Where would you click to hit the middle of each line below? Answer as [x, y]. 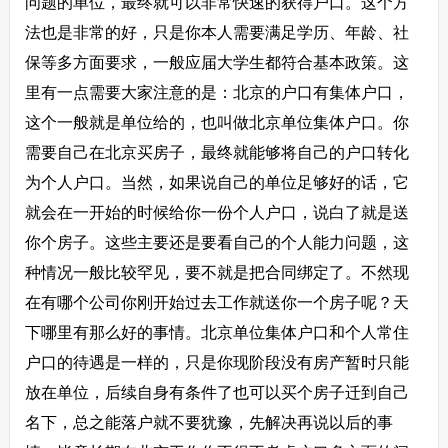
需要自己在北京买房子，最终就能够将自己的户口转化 [216, 152]
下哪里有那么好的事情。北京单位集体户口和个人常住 [216, 332]
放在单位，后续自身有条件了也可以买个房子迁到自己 [216, 392]
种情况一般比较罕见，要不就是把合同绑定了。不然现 [216, 272]
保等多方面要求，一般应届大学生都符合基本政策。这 [216, 62]
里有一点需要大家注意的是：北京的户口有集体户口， [216, 92]
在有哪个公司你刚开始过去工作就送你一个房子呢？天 [216, 302]
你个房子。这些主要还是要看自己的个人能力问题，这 [216, 242]
